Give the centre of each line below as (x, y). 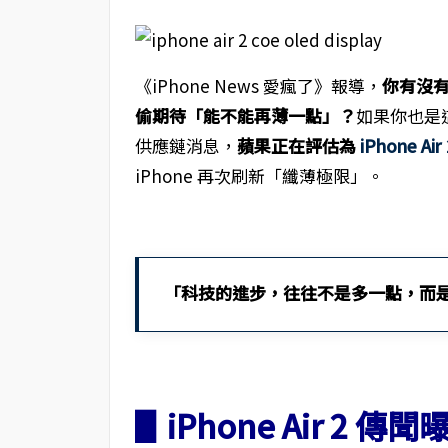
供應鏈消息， (185, 145)
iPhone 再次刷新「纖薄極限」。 (259, 175)
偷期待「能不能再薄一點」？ (245, 115)
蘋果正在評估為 (298, 145)
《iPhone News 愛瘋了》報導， (258, 85)
